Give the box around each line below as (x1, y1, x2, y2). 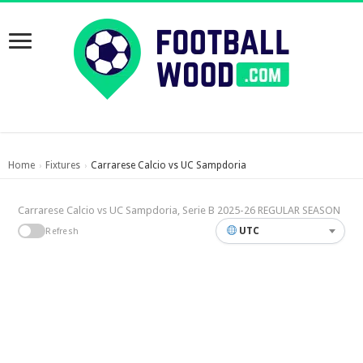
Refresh (45, 225, 79, 237)
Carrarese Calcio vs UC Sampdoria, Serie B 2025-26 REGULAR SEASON (18, 204, 341, 216)
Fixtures (45, 160, 80, 171)
